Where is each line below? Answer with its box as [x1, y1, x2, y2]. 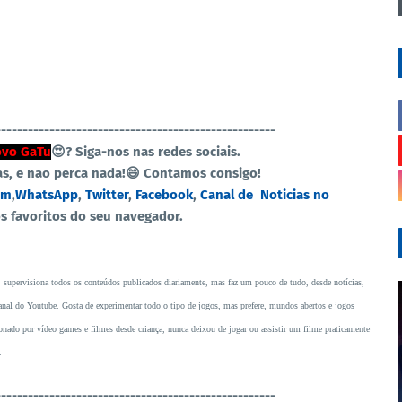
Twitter [85, 187, 128, 203]
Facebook [135, 187, 193, 203]
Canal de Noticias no [200, 187, 329, 203]
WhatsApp [15, 187, 78, 203]
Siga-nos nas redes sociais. [74, 144, 244, 160]
